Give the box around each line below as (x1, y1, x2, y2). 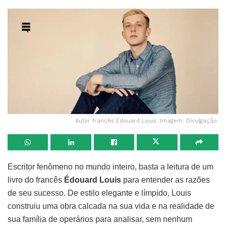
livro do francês (8, 175, 62, 184)
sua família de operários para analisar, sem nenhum (8, 214, 192, 223)
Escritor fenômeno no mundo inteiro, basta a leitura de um (8, 162, 213, 171)
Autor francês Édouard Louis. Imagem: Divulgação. (75, 117, 218, 124)
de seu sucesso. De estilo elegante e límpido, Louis (8, 188, 191, 197)
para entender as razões (121, 175, 210, 184)
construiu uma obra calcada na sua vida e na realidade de (8, 201, 214, 210)
